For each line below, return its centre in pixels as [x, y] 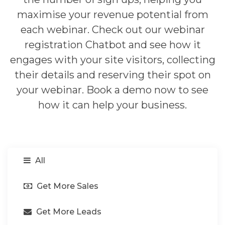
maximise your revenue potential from [113, 15]
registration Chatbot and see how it [113, 45]
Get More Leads [68, 211]
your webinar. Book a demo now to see [113, 90]
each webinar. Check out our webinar [113, 30]
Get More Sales [67, 186]
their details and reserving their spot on [113, 75]
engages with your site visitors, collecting [113, 60]
